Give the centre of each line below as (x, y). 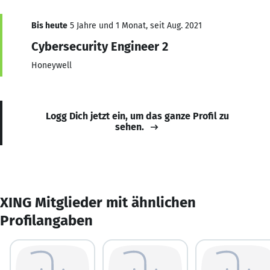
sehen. (130, 127)
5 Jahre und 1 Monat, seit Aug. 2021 (135, 25)
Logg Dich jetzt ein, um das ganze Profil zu (137, 116)
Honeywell (52, 65)
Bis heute (49, 25)
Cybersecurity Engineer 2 (100, 46)
